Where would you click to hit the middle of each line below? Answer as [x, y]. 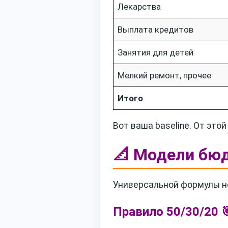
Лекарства [139, 6]
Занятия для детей [155, 52]
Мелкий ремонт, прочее [164, 75]
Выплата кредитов [155, 29]
